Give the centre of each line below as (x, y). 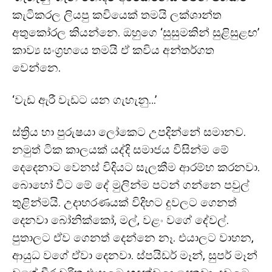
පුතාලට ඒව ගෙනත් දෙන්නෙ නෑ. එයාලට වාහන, (133, 238)
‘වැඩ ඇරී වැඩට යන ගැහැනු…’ (84, 100)
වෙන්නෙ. (36, 68)
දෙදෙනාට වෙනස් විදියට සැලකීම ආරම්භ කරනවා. (136, 167)
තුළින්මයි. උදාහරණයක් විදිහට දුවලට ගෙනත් (124, 202)
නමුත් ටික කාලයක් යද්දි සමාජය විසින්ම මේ (121, 150)
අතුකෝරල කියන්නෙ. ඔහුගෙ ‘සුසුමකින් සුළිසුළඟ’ (136, 32)
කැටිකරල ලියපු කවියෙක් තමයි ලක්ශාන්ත (117, 15)
